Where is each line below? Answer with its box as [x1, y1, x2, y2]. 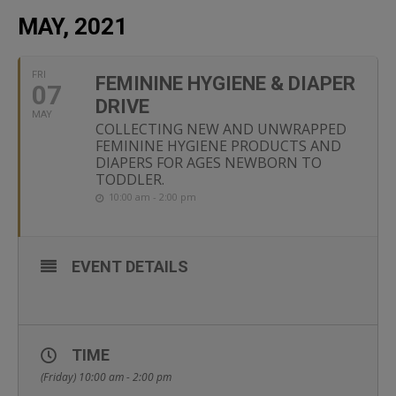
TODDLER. [95, 170, 164, 189]
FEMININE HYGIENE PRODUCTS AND [95, 136, 341, 156]
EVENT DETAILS [72, 257, 188, 276]
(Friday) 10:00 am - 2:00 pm [41, 369, 171, 385]
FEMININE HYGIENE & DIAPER [95, 72, 355, 95]
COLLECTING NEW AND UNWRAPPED [95, 119, 346, 139]
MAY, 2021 [18, 13, 127, 40]
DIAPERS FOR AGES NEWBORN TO [95, 153, 322, 172]
